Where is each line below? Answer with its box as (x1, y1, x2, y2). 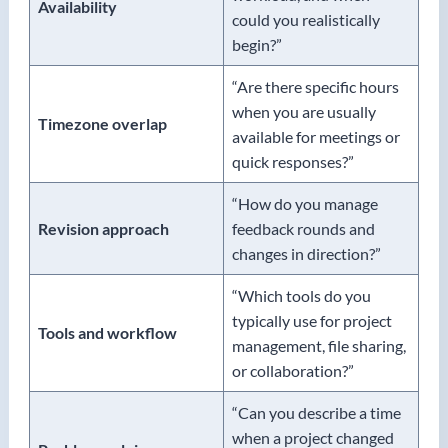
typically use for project (232, 310, 392, 330)
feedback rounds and (232, 218, 375, 238)
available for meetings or (232, 126, 400, 146)
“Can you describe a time (232, 402, 401, 422)
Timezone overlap (38, 113, 167, 133)
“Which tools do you (232, 285, 371, 305)
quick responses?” (232, 151, 354, 171)
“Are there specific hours (232, 76, 399, 96)
